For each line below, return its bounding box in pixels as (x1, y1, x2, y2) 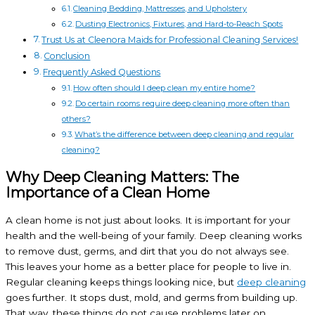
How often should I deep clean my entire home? (73, 83, 256, 94)
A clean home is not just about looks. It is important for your (6, 214, 290, 226)
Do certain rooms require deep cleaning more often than (75, 98, 290, 109)
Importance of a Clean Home (6, 184, 210, 202)
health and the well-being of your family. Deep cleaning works (6, 230, 302, 242)
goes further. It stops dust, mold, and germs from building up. (6, 292, 297, 304)
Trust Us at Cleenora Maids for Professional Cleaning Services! (41, 34, 299, 46)
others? (62, 114, 91, 124)
